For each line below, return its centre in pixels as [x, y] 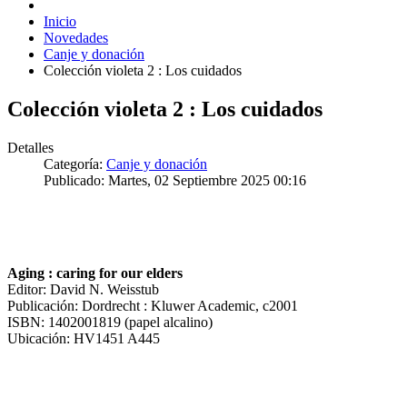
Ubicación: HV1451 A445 [84, 338]
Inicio [60, 21]
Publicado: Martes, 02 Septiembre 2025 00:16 [175, 180]
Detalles [30, 147]
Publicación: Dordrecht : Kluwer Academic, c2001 [153, 305]
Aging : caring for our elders [95, 273]
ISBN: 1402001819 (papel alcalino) [110, 322]
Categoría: [75, 164]
